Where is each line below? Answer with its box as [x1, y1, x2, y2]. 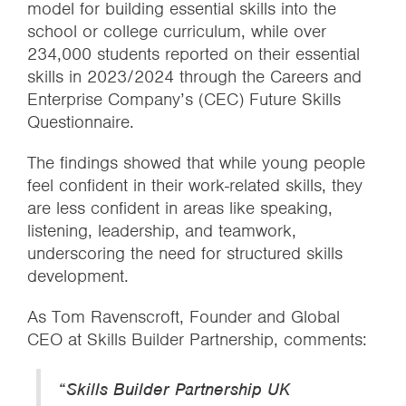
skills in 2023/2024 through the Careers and [27, 65, 362, 88]
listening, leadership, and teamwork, [27, 219, 296, 242]
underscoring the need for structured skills [27, 242, 343, 265]
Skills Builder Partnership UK [66, 378, 290, 401]
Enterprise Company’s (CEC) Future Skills [27, 88, 341, 111]
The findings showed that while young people [27, 151, 365, 174]
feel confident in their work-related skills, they [27, 174, 362, 197]
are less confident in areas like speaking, [27, 197, 333, 219]
